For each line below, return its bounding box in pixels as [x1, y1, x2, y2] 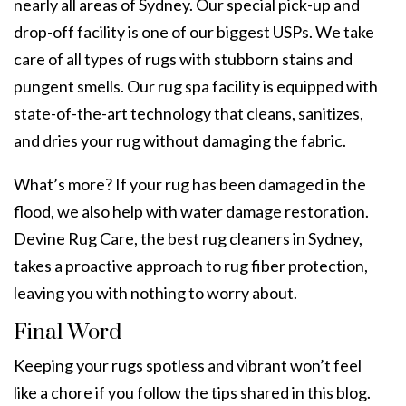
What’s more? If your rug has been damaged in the [14, 173, 366, 194]
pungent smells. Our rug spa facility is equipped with [14, 75, 378, 96]
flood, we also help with [14, 200, 180, 221]
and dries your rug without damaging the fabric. [14, 130, 349, 150]
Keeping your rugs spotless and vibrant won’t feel [14, 354, 362, 375]
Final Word [14, 318, 121, 346]
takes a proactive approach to [14, 255, 224, 275]
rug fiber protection [224, 255, 364, 275]
